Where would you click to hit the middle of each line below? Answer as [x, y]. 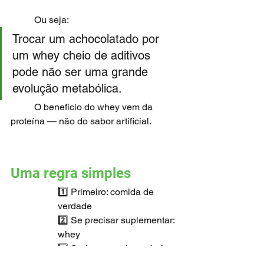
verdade [75, 206]
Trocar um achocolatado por [88, 39]
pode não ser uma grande [82, 72]
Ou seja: [52, 20]
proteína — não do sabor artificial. [81, 121]
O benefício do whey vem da [22, 107]
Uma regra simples [71, 173]
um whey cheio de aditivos [83, 55]
